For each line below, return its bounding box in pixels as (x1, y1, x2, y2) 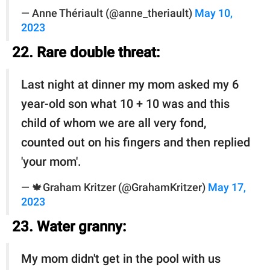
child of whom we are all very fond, (21, 115, 206, 130)
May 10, (195, 7, 233, 19)
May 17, (208, 181, 246, 193)
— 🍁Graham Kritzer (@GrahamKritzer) (21, 181, 208, 193)
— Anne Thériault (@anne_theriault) (21, 7, 195, 19)
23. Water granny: (12, 218, 126, 235)
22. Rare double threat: (12, 43, 160, 61)
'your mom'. (21, 154, 81, 169)
